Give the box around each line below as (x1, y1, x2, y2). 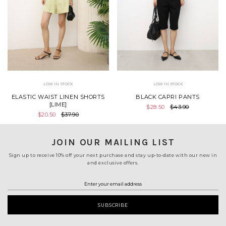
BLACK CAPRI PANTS (136, 93, 200, 101)
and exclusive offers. (87, 160, 139, 166)
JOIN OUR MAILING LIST (51, 137, 175, 148)
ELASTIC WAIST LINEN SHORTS (11, 93, 105, 101)
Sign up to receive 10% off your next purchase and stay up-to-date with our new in (9, 152, 217, 158)
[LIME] (49, 101, 67, 108)
